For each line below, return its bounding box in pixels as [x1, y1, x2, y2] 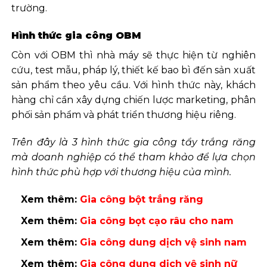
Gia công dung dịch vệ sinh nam [80, 236, 247, 248]
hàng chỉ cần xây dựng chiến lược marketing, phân [11, 94, 256, 106]
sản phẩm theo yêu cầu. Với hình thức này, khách [11, 79, 256, 91]
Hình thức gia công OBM [11, 30, 142, 42]
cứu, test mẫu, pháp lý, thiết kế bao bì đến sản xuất [11, 64, 256, 76]
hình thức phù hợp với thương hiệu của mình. [11, 166, 232, 178]
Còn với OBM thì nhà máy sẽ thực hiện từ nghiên [11, 49, 256, 61]
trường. [11, 2, 48, 14]
